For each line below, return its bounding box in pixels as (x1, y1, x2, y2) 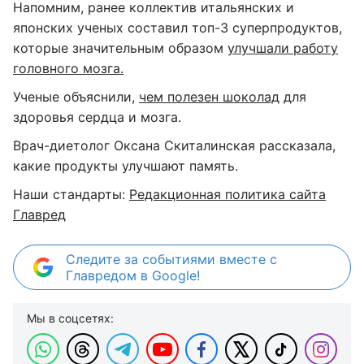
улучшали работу (227, 40, 338, 56)
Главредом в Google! (66, 267, 200, 284)
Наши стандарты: (13, 186, 129, 202)
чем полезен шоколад (139, 89, 279, 105)
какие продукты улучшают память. (13, 158, 238, 174)
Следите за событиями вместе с (66, 251, 277, 267)
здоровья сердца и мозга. (13, 109, 181, 125)
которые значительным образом (13, 40, 227, 56)
